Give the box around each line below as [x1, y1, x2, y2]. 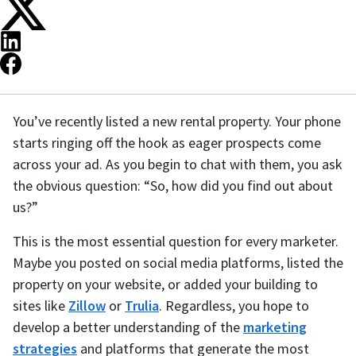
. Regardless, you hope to [159, 296, 309, 315]
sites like [13, 296, 68, 315]
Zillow [68, 296, 106, 315]
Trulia [125, 296, 159, 315]
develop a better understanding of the [13, 318, 243, 337]
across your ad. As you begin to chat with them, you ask [13, 155, 342, 174]
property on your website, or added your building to [13, 275, 318, 294]
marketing [243, 318, 307, 337]
